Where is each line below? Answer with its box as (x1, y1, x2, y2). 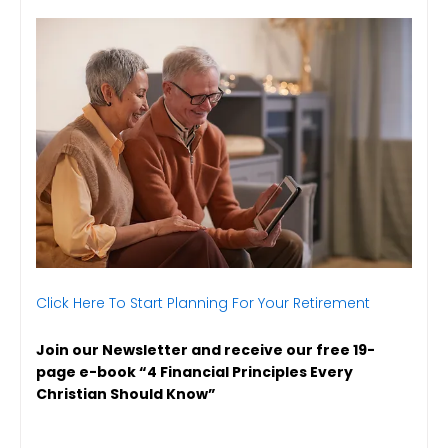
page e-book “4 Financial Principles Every (36, 361, 353, 382)
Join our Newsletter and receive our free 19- (36, 339, 375, 360)
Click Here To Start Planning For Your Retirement (36, 293, 370, 314)
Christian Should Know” (36, 383, 216, 404)
